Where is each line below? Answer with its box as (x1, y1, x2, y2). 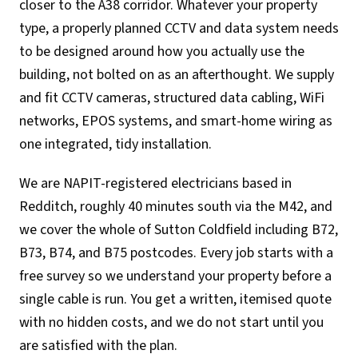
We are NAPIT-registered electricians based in (19, 173, 292, 193)
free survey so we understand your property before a (19, 265, 332, 286)
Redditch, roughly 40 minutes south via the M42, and (19, 196, 332, 217)
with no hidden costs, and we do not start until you (19, 312, 324, 332)
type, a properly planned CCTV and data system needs (19, 18, 339, 38)
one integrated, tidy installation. (19, 133, 212, 154)
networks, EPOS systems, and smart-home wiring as (19, 110, 332, 131)
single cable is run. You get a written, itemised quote (19, 288, 332, 309)
